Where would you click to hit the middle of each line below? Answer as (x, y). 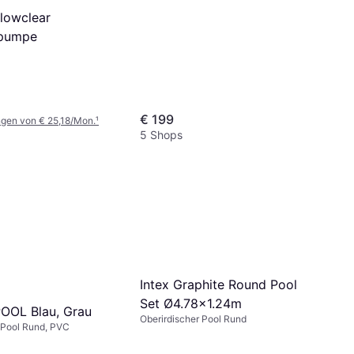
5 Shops (161, 134)
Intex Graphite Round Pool (218, 284)
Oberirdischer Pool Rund (193, 319)
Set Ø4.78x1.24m (191, 303)
